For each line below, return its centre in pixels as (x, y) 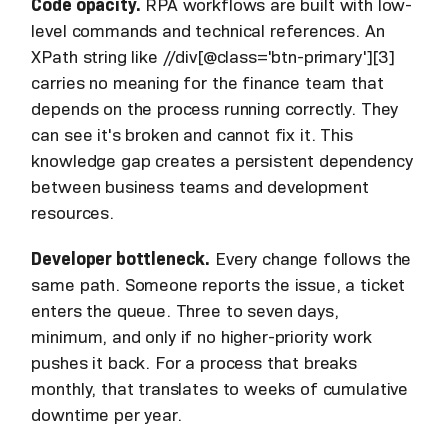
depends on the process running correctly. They (215, 108)
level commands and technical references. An (208, 30)
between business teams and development (200, 186)
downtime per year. (106, 414)
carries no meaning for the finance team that (207, 82)
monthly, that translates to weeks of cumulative (220, 388)
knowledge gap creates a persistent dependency (222, 160)
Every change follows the (311, 258)
